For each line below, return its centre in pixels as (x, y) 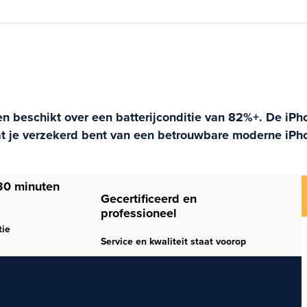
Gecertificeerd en (148, 199)
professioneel (138, 213)
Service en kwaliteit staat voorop (173, 242)
